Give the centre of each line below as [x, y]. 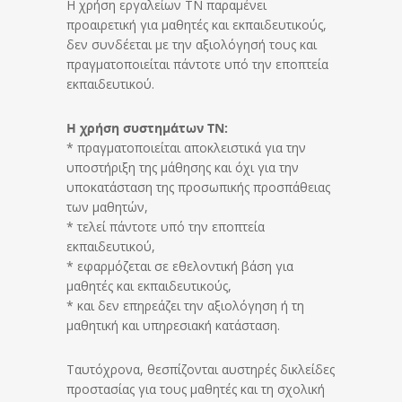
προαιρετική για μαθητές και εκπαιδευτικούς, [197, 25]
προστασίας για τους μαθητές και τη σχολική [196, 389]
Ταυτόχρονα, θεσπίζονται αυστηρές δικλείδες [201, 369]
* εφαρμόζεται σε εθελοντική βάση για [180, 266]
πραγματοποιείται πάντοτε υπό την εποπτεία [197, 64]
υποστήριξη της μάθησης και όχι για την [183, 167]
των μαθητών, [107, 207]
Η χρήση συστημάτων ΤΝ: [147, 128]
